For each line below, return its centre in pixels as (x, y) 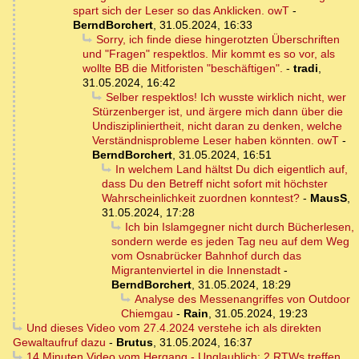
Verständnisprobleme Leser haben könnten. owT (216, 141)
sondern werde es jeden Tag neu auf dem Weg (230, 242)
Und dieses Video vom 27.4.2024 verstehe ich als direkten (173, 328)
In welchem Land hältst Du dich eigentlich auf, (231, 169)
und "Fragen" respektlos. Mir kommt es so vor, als (209, 54)
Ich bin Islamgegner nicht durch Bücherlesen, (239, 227)
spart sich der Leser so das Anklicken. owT (181, 11)
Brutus (135, 343)
